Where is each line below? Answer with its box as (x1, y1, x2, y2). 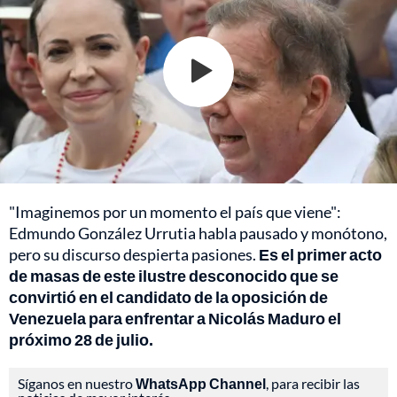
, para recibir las (266, 374, 360, 392)
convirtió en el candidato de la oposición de (9, 286, 328, 307)
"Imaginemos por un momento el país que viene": (9, 201, 341, 222)
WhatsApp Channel (136, 374, 266, 392)
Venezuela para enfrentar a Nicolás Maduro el (9, 307, 341, 328)
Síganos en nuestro (18, 374, 136, 392)
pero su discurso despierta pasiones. (9, 244, 259, 264)
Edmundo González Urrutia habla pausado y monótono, (9, 222, 387, 243)
